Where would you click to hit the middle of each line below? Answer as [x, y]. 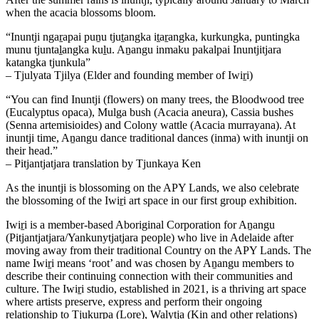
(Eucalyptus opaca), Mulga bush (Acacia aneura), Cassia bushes [150, 112]
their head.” [32, 150]
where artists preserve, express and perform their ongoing [134, 301]
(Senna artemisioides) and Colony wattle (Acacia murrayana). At [151, 125]
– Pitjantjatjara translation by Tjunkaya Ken [103, 163]
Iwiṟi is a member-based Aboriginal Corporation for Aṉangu [140, 224]
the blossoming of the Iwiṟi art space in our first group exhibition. [151, 200]
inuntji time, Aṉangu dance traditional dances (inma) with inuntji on [157, 137]
